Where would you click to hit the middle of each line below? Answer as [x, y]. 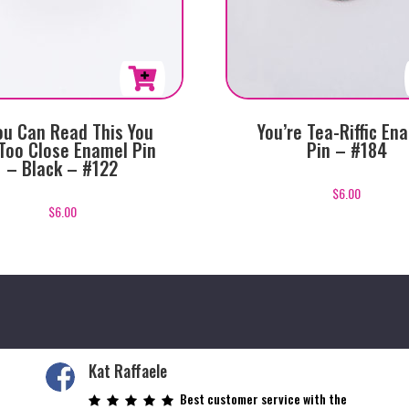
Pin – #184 [346, 150]
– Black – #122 [63, 168]
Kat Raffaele [128, 370]
